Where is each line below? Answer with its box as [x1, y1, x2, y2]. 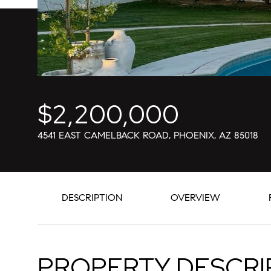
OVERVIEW [171, 192, 220, 203]
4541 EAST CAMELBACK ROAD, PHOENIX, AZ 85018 [38, 129, 258, 141]
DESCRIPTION [62, 192, 122, 203]
